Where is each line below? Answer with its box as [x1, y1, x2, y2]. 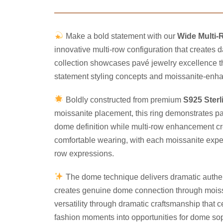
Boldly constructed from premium [63, 95, 183, 104]
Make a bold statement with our [63, 31, 177, 40]
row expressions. [54, 149, 114, 158]
